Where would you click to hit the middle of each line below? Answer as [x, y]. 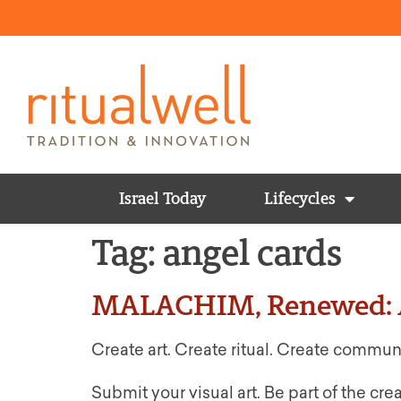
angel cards [252, 252]
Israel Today [163, 199]
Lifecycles [300, 199]
